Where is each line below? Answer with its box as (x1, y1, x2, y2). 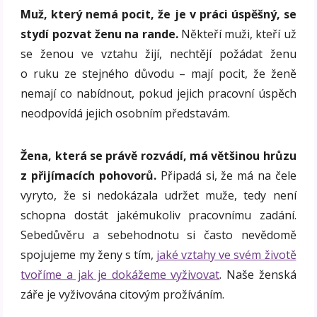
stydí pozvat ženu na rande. (21, 25, 178, 42)
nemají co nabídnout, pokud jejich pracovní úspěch (21, 85, 296, 101)
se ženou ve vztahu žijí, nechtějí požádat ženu (21, 45, 296, 62)
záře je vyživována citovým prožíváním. (21, 286, 225, 302)
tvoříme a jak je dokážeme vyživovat (21, 266, 220, 282)
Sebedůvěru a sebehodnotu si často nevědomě (21, 226, 296, 243)
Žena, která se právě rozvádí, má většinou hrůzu (21, 147, 296, 163)
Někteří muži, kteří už (178, 25, 296, 42)
